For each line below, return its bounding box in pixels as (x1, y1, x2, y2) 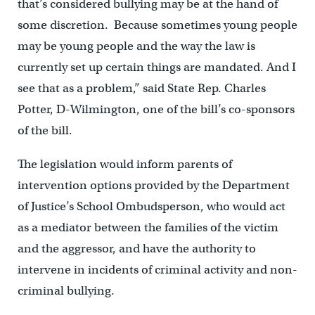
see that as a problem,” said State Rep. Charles (17, 81, 266, 96)
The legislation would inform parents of (17, 157, 232, 172)
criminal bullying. (17, 283, 115, 299)
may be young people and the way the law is (17, 39, 255, 54)
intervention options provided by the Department (17, 178, 290, 193)
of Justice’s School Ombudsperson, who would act (17, 199, 285, 214)
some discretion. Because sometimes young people (17, 18, 297, 33)
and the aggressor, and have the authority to (17, 241, 256, 257)
